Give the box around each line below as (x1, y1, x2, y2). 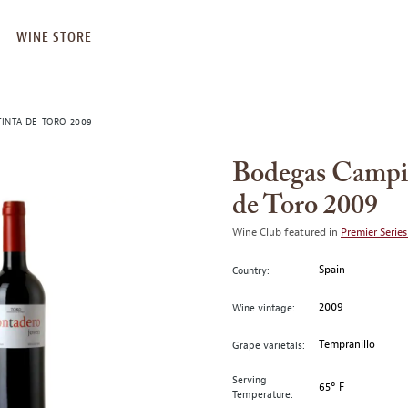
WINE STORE (16, 30, 92, 45)
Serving (232, 373, 267, 386)
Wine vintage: (232, 301, 295, 314)
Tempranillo (319, 337, 376, 352)
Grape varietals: (232, 338, 305, 352)
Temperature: (232, 388, 293, 401)
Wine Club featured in (232, 225, 341, 240)
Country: (232, 263, 270, 277)
